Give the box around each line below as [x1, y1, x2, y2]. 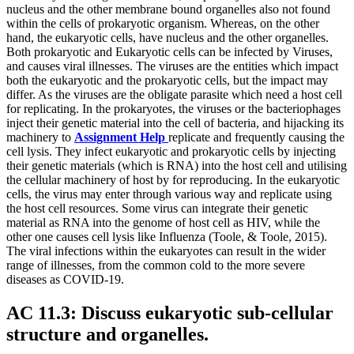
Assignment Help [74, 130, 168, 144]
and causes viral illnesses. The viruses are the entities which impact [6, 58, 338, 73]
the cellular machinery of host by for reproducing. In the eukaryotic [6, 172, 340, 186]
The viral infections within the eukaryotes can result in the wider [6, 243, 326, 258]
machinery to [6, 130, 74, 144]
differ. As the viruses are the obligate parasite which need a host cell [6, 87, 342, 101]
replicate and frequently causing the [168, 130, 345, 144]
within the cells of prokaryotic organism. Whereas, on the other [6, 16, 319, 30]
